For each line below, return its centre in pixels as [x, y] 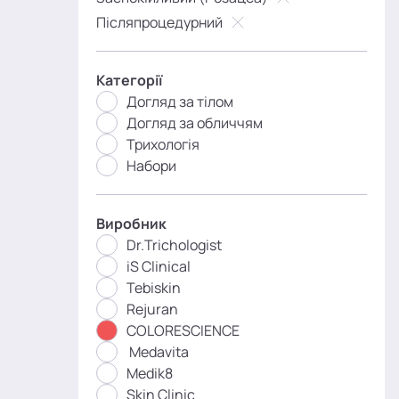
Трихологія [163, 144]
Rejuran [152, 309]
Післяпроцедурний [159, 22]
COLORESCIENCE [183, 330]
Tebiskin [154, 288]
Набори [151, 166]
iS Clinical [159, 266]
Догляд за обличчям [195, 123]
